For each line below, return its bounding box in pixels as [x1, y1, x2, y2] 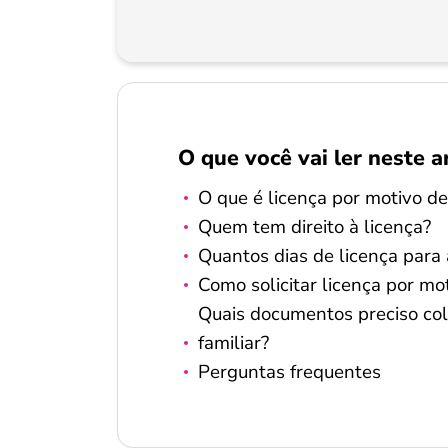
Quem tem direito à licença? [198, 214, 431, 240]
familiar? [198, 330, 269, 356]
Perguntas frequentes [198, 359, 381, 385]
